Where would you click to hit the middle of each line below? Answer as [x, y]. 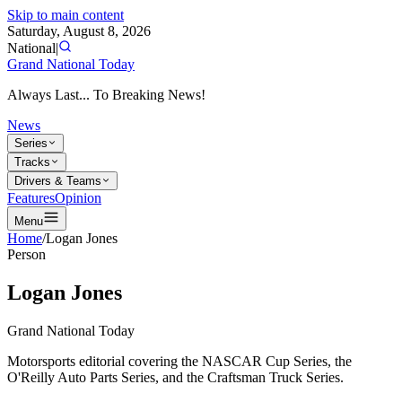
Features [31, 198]
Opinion [78, 198]
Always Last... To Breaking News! [106, 95]
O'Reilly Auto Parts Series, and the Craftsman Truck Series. [175, 377]
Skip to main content [66, 15]
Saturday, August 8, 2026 [79, 31]
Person [26, 254]
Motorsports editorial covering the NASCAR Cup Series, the [179, 361]
